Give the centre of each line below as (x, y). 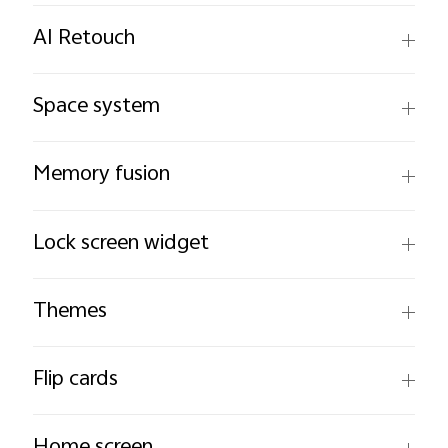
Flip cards (76, 379)
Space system (97, 107)
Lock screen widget (121, 243)
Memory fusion (102, 175)
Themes (70, 311)
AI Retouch (84, 39)
